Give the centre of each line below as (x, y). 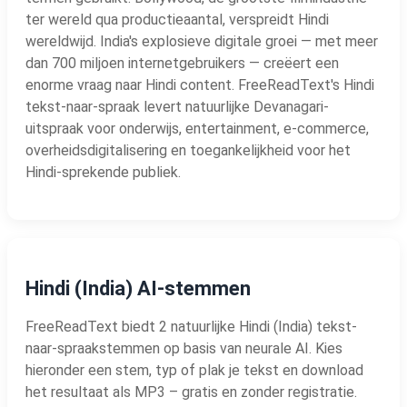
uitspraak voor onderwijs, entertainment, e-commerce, (197, 128)
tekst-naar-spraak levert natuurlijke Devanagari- (177, 106)
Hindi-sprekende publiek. (103, 172)
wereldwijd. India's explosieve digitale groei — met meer (202, 41)
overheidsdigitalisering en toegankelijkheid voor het (188, 150)
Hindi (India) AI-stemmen (138, 288)
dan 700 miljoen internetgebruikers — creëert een (182, 63)
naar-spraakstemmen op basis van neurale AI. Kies (184, 348)
